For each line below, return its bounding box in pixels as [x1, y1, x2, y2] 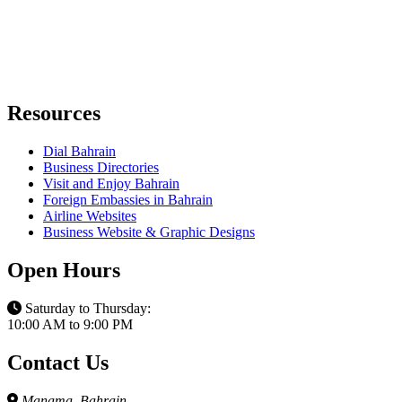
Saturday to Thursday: [22, 300, 151, 316]
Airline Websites [43, 208, 136, 224]
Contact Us [7, 350, 109, 374]
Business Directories [43, 160, 159, 176]
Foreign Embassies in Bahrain [43, 192, 213, 208]
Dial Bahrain [43, 144, 116, 160]
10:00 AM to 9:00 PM [7, 316, 133, 332]
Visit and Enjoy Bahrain [43, 176, 179, 192]
